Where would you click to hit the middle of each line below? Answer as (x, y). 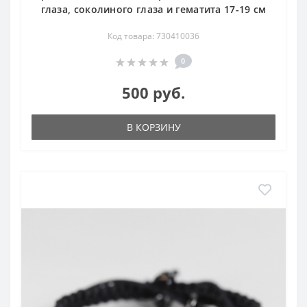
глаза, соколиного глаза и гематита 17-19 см (153, 10)
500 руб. (153, 93)
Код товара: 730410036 (153, 36)
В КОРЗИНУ (153, 127)
